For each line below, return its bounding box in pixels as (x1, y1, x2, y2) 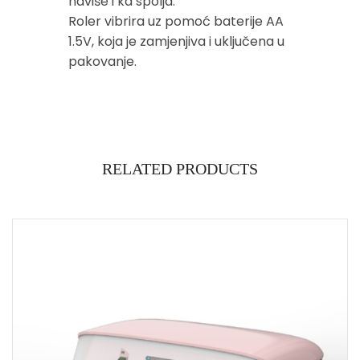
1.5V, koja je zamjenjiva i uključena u (68, 31, 284, 51)
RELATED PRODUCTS (102, 159, 258, 178)
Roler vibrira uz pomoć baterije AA (68, 11, 284, 31)
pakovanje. (68, 51, 137, 71)
